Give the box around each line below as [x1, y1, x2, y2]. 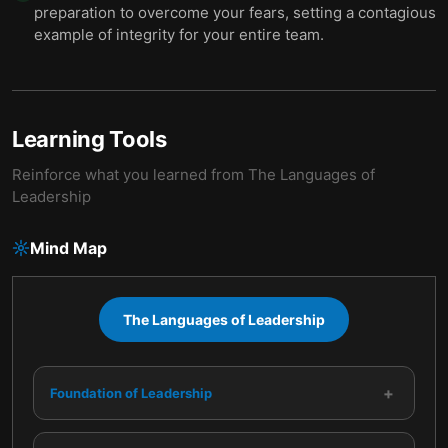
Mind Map [30, 238, 107, 258]
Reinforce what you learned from [12, 165, 248, 184]
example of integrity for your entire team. [34, 25, 324, 44]
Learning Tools [12, 126, 167, 152]
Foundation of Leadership [50, 384, 212, 401]
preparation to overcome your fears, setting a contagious [34, 3, 436, 22]
